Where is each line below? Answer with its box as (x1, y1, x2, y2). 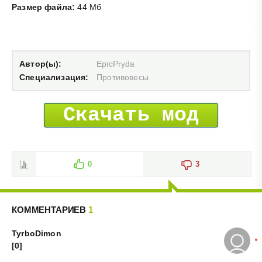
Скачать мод (63, 103, 199, 127)
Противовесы (96, 72, 149, 82)
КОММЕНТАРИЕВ (12, 204, 88, 215)
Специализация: (19, 72, 89, 82)
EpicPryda (96, 58, 135, 68)
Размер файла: (12, 2, 75, 12)
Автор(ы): (19, 58, 62, 68)
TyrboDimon (12, 228, 61, 238)
